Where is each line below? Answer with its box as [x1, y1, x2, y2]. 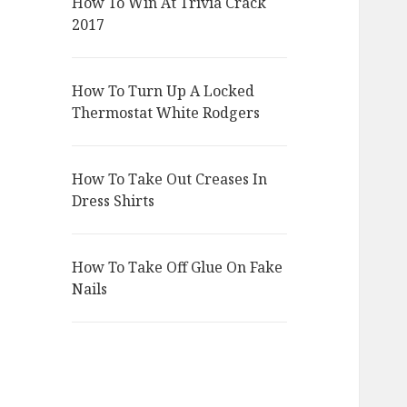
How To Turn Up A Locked [72, 81, 255, 102]
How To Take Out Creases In [72, 169, 268, 190]
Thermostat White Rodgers [72, 103, 261, 124]
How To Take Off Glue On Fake [72, 257, 283, 278]
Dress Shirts [72, 191, 155, 212]
